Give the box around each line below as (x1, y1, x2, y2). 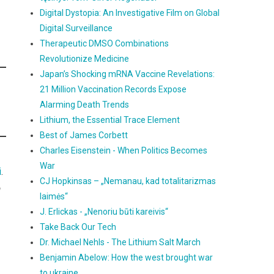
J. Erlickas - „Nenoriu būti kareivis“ (40, 207, 169, 217)
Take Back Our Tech (40, 222, 117, 232)
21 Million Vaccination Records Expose (40, 84, 187, 94)
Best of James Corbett (40, 130, 128, 140)
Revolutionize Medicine (40, 54, 130, 64)
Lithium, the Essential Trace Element (40, 115, 180, 125)
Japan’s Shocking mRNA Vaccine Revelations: (40, 69, 215, 79)
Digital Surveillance (40, 23, 113, 33)
